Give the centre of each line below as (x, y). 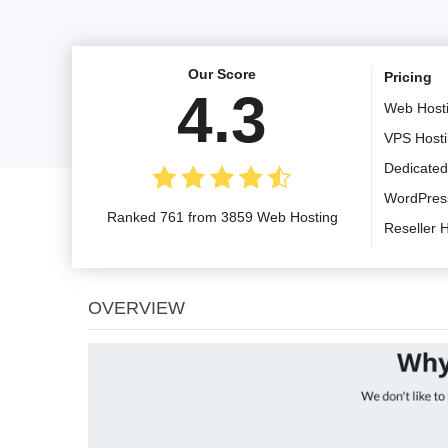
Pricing (408, 76)
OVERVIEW (136, 307)
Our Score (222, 73)
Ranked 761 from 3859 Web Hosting (222, 216)
